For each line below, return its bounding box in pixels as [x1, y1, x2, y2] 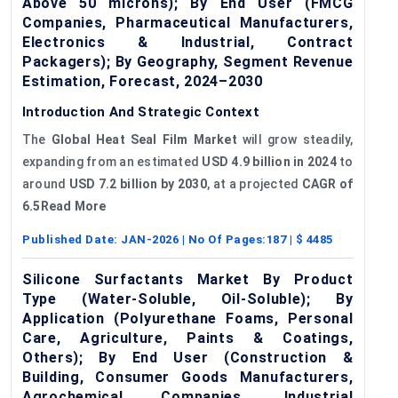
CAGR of [301, 176, 354, 191]
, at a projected [206, 176, 302, 191]
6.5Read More [22, 198, 107, 213]
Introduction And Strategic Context [22, 103, 259, 120]
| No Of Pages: [179, 232, 267, 246]
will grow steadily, [236, 131, 354, 147]
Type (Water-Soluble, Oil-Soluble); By [22, 290, 354, 307]
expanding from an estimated [22, 154, 203, 169]
